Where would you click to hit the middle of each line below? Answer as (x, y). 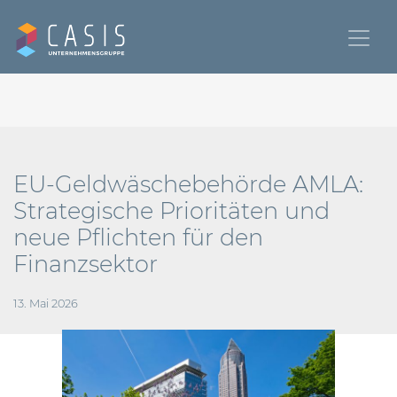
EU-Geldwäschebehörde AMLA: (188, 184)
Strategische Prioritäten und (171, 210)
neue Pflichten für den (138, 237)
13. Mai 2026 (46, 304)
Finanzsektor (86, 264)
